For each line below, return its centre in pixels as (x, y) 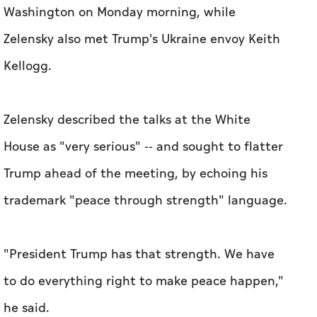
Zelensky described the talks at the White (127, 120)
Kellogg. (28, 67)
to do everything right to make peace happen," (144, 282)
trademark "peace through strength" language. (145, 201)
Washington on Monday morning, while (120, 13)
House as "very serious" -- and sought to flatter (143, 147)
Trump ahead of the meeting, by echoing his (136, 174)
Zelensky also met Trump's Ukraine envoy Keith (142, 40)
